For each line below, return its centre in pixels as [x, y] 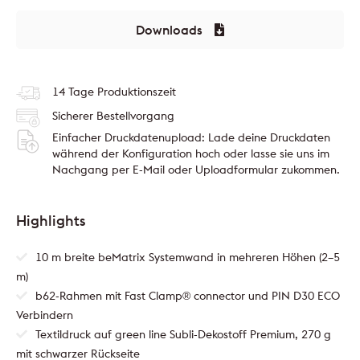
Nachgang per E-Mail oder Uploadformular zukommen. [196, 169]
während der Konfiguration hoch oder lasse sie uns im [191, 153]
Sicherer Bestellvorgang [113, 115]
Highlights [51, 220]
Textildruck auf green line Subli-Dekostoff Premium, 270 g [183, 334]
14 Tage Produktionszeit [114, 91]
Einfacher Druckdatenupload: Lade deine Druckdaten [191, 137]
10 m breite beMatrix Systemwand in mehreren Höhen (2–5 [188, 257]
